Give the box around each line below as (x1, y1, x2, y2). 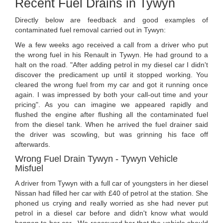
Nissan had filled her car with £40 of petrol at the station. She (15, 189, 208, 198)
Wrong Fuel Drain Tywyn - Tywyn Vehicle (15, 154, 178, 164)
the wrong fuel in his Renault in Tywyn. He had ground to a (15, 51, 208, 59)
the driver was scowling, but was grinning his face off (15, 130, 208, 139)
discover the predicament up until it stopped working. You (15, 71, 208, 79)
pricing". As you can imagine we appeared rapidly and (15, 101, 208, 109)
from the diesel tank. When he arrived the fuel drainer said (15, 120, 208, 129)
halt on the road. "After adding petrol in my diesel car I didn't (15, 61, 208, 69)
